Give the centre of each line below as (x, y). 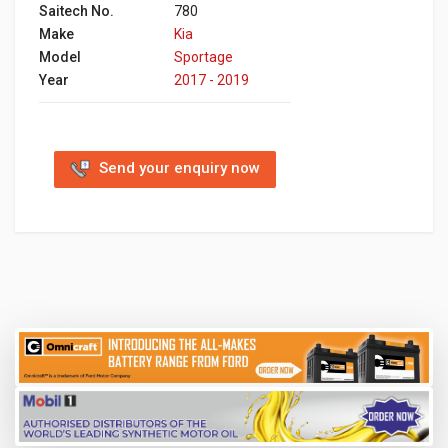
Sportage (203, 56)
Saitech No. (76, 10)
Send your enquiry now (179, 168)
